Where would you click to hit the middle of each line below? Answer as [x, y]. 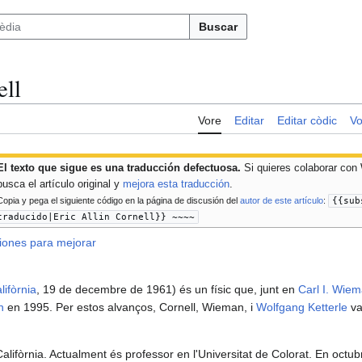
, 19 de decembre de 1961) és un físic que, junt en [167, 290]
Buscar [218, 27]
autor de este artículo [282, 201]
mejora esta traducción [177, 184]
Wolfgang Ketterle [302, 307]
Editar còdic [307, 121]
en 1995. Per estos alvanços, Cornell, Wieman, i [130, 307]
